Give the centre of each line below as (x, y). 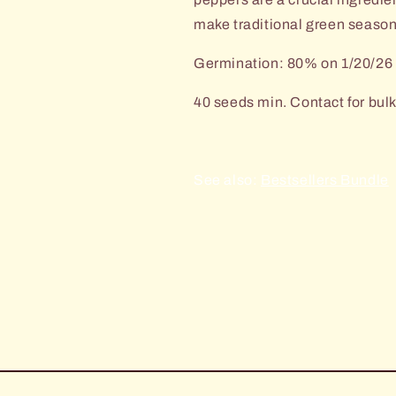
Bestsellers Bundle (325, 180)
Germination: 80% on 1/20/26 (293, 63)
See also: (227, 180)
